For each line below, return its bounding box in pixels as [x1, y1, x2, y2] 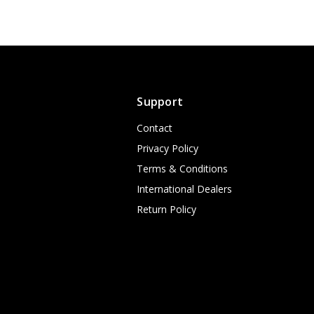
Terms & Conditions [137, 162, 228, 176]
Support [137, 94, 184, 110]
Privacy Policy [137, 142, 199, 156]
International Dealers [137, 182, 233, 196]
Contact [137, 121, 173, 135]
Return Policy [137, 203, 197, 217]
